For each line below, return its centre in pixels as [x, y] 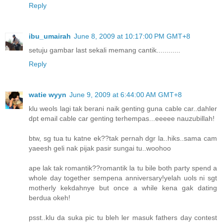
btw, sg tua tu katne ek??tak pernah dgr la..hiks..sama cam [123, 139]
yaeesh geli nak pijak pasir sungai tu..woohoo [100, 148]
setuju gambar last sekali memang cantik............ [105, 50]
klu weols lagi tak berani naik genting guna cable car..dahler [123, 109]
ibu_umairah [50, 36]
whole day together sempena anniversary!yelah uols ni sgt [123, 178]
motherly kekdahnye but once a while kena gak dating [123, 188]
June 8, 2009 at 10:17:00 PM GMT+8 [132, 36]
